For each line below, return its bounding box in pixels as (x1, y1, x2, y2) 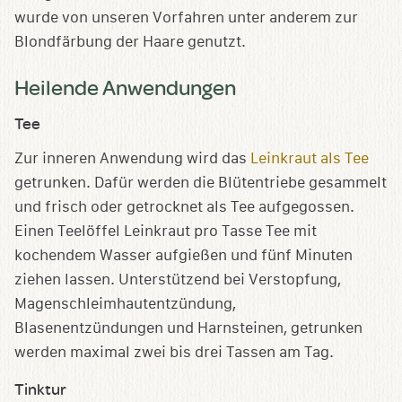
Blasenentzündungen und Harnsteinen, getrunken (14, 319, 363, 337)
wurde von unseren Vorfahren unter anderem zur (14, 9, 358, 27)
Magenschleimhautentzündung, (14, 295, 236, 313)
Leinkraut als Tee (250, 150, 369, 168)
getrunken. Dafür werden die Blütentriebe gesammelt (14, 174, 387, 192)
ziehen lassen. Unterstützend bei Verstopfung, (14, 271, 341, 289)
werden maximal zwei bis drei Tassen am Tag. (14, 344, 334, 362)
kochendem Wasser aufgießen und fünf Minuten (14, 247, 353, 265)
